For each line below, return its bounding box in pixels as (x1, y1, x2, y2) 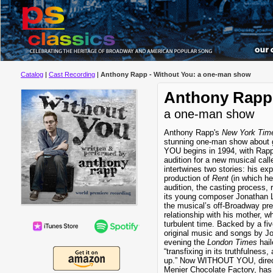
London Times (207, 238, 257, 247)
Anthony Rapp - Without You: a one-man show (101, 71, 251, 78)
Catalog (21, 71, 43, 78)
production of (164, 174, 212, 183)
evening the (164, 238, 207, 247)
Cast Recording (49, 71, 95, 78)
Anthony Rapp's (164, 128, 222, 137)
